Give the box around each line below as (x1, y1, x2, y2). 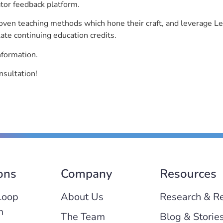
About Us (60, 190, 104, 204)
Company (60, 165, 112, 182)
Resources (159, 165, 217, 182)
